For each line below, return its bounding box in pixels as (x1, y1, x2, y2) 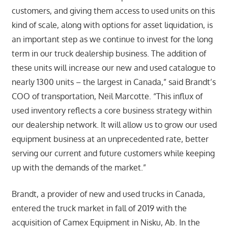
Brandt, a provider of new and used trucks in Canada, (11, 189, 205, 199)
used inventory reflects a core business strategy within (11, 105, 212, 116)
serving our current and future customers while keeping (11, 148, 215, 159)
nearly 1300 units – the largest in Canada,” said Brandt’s (11, 77, 216, 88)
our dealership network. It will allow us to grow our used (11, 120, 217, 130)
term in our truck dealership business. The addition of (11, 48, 206, 59)
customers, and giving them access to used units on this (11, 6, 215, 16)
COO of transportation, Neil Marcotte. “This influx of (11, 91, 203, 102)
